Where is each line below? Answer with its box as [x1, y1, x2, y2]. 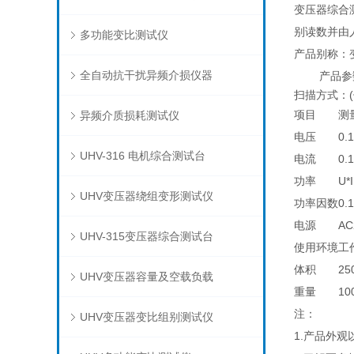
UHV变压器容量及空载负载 [79, 270, 213, 283]
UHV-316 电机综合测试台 [79, 149, 205, 162]
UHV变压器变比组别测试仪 [79, 311, 213, 323]
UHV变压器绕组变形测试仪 [79, 190, 213, 202]
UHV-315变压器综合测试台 [79, 230, 213, 243]
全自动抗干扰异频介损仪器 [79, 69, 213, 81]
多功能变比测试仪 [79, 28, 168, 41]
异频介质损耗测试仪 [79, 109, 179, 122]
